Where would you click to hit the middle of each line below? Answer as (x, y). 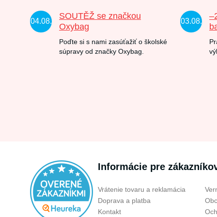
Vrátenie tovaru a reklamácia (142, 189)
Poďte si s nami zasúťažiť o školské (113, 42)
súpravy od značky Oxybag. (101, 51)
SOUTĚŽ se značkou (100, 16)
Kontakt (109, 212)
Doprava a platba (124, 201)
